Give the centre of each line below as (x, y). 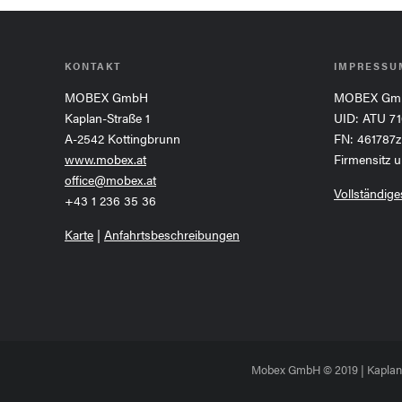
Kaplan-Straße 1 (107, 117)
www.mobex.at (105, 158)
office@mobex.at (110, 179)
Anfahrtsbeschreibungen (172, 234)
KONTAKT (93, 66)
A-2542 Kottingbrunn (122, 138)
